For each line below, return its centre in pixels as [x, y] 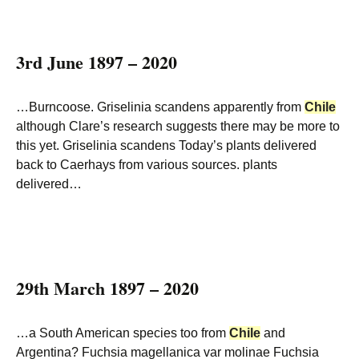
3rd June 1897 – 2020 [97, 62]
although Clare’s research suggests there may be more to [178, 126]
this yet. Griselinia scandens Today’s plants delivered [166, 145]
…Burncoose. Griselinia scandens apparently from [160, 107]
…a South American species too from [123, 333]
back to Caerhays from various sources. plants [147, 165]
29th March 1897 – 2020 [107, 288]
